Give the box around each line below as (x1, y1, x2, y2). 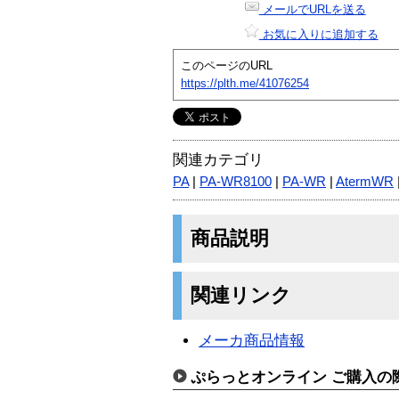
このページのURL (181, 58, 273, 72)
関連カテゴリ (173, 151, 264, 168)
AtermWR (336, 174, 394, 189)
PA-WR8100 (199, 174, 272, 189)
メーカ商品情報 (199, 331, 305, 349)
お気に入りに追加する (258, 27, 379, 41)
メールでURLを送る (258, 2, 366, 16)
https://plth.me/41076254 (181, 76, 309, 90)
